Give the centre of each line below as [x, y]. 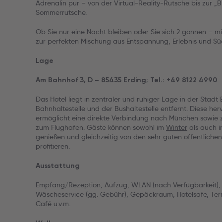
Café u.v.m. [53, 204]
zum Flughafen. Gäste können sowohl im [101, 127]
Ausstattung [58, 166]
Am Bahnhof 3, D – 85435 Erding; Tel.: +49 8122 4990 [126, 80]
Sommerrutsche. [61, 12]
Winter [177, 127]
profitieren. [53, 146]
